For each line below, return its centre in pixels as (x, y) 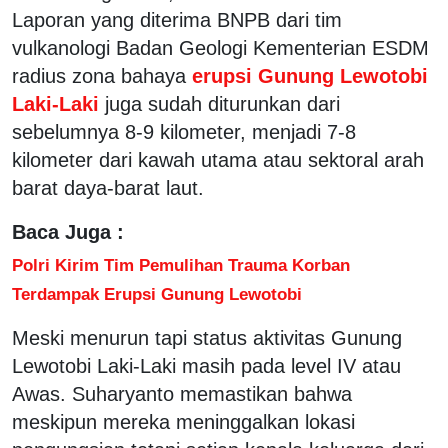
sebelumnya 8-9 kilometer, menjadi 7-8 (184, 131)
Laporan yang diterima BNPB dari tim (177, 19)
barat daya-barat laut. (108, 187)
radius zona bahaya (99, 75)
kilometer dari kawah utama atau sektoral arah (218, 159)
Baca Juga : (68, 231)
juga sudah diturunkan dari (222, 103)
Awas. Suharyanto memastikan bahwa (182, 393)
